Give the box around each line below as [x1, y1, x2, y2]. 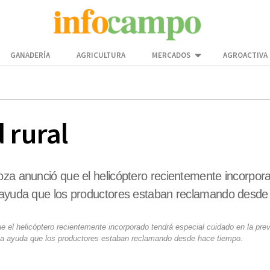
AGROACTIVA [223, 50, 268, 61]
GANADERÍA [10, 50, 50, 61]
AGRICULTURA [77, 50, 125, 61]
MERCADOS [152, 50, 190, 61]
